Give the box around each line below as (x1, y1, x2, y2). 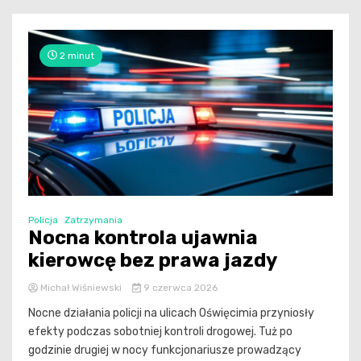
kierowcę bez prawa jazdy (28, 249, 277, 272)
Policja (28, 214, 58, 226)
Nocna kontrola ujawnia (28, 226, 258, 250)
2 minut (57, 49, 94, 61)
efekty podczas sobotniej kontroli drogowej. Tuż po (28, 325, 293, 339)
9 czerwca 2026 (140, 282, 218, 294)
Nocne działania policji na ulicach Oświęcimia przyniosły (28, 306, 314, 321)
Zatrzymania (64, 214, 122, 226)
